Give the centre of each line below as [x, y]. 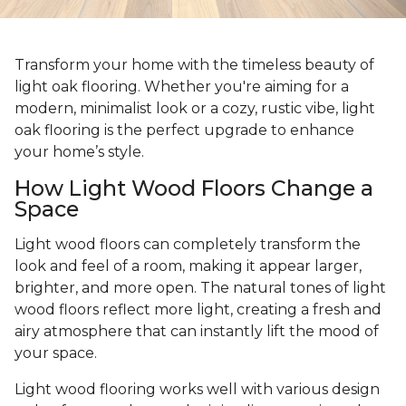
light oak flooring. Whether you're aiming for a [182, 87]
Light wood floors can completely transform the [188, 245]
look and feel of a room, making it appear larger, [188, 266]
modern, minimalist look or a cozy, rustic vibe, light [195, 109]
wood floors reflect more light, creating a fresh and [198, 310]
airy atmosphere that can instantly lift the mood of [197, 332]
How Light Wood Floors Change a [194, 188]
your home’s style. [79, 152]
